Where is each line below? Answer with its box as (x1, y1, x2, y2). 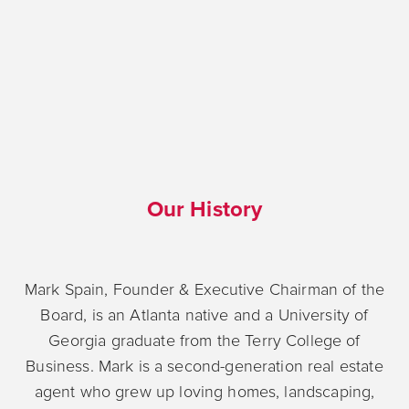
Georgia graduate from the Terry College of (48, 330, 361, 351)
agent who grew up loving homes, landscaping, (34, 381, 375, 402)
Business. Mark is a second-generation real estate (26, 355, 383, 376)
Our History (146, 195, 263, 223)
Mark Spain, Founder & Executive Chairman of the (24, 278, 385, 299)
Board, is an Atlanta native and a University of (40, 304, 369, 325)
